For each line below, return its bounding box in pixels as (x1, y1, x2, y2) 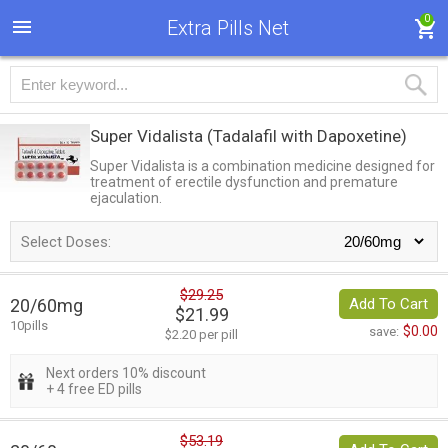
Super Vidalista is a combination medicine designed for (90, 158, 435, 174)
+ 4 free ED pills (46, 381, 142, 398)
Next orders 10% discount (46, 365, 206, 382)
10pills (10, 318, 48, 334)
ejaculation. (90, 190, 162, 206)
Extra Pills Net (166, 16, 289, 40)
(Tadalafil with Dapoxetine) (207, 126, 407, 146)
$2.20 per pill (165, 327, 238, 343)
